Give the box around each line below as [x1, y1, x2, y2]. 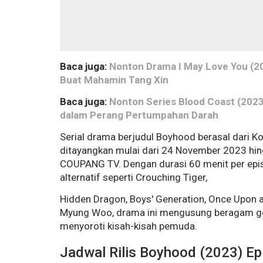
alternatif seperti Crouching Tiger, [60, 171, 207, 183]
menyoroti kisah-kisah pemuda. [60, 220, 197, 232]
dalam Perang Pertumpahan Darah [60, 109, 218, 121]
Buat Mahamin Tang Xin [60, 73, 168, 86]
